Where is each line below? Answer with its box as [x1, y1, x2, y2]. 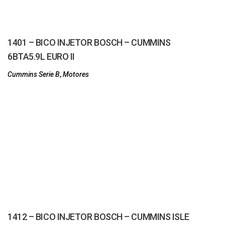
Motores [63, 70, 89, 78]
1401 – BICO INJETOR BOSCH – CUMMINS [8, 37, 171, 48]
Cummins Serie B [8, 70, 60, 78]
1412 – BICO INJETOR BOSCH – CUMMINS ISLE [8, 211, 189, 222]
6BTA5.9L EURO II [8, 51, 75, 62]
